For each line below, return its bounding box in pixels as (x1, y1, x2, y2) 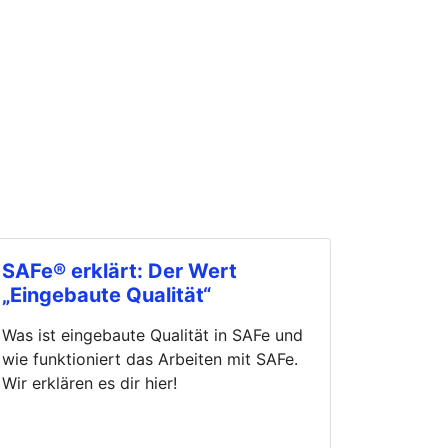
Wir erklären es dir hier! (2, 372, 177, 393)
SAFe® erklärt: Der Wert (2, 258, 237, 283)
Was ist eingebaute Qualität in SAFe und (2, 324, 303, 345)
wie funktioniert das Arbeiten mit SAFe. (2, 348, 298, 369)
